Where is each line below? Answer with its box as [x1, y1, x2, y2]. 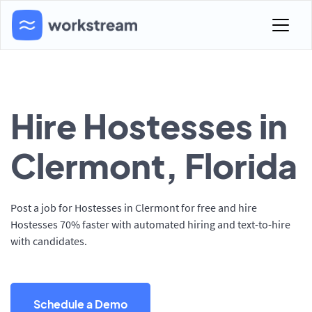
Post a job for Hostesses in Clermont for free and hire [10, 201, 257, 214]
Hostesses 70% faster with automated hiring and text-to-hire [10, 217, 290, 231]
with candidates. [10, 234, 87, 248]
